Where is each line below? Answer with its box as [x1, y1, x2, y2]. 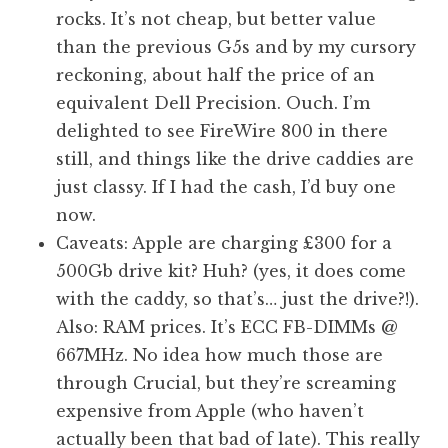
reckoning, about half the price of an [56, 65, 375, 86]
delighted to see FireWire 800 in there [56, 121, 388, 142]
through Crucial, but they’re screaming [56, 373, 396, 394]
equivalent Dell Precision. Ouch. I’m [56, 93, 370, 114]
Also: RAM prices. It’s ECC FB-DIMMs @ [56, 317, 398, 338]
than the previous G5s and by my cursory [56, 37, 416, 58]
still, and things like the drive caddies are [56, 149, 414, 170]
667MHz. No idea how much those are [56, 345, 383, 366]
